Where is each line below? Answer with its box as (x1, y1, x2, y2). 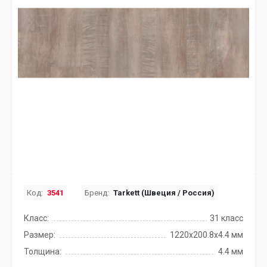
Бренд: (85, 188, 109, 197)
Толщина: (24, 247, 61, 256)
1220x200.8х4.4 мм (170, 230, 243, 240)
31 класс (210, 213, 243, 223)
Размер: (24, 230, 55, 240)
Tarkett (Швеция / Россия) (113, 188, 215, 197)
